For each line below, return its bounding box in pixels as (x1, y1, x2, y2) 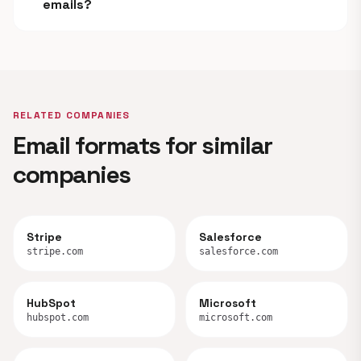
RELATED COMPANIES (13, 109, 131, 122)
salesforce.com (199, 246, 278, 257)
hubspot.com (27, 312, 89, 323)
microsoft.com (199, 312, 272, 323)
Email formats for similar (13, 130, 272, 161)
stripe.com (27, 246, 83, 257)
